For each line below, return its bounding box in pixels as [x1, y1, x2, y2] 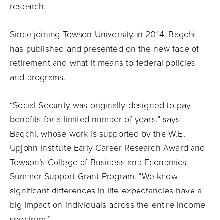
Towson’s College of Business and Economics [10, 157, 187, 167]
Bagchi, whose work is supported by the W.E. [10, 128, 185, 139]
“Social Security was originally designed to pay [10, 100, 191, 110]
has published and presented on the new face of [10, 43, 199, 54]
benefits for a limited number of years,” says [10, 114, 180, 125]
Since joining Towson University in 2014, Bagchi [10, 29, 195, 40]
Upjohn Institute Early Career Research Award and [10, 142, 205, 153]
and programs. [10, 72, 66, 82]
